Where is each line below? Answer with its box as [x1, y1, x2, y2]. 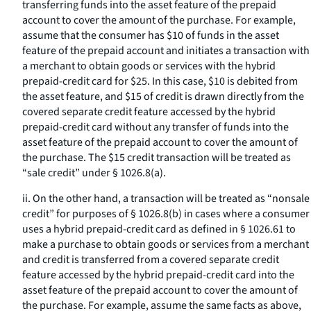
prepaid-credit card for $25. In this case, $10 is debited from [22, 74, 298, 89]
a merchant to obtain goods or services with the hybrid [22, 58, 276, 74]
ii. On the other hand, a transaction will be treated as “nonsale [22, 191, 310, 206]
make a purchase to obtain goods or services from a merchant [22, 237, 309, 252]
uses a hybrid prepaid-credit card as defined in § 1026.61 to [22, 221, 296, 237]
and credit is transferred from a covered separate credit [22, 252, 279, 267]
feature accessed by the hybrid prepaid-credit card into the [22, 267, 294, 283]
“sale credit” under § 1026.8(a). [22, 165, 166, 180]
